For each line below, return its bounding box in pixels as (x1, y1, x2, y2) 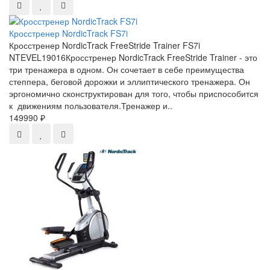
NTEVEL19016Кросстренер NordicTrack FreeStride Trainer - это (9, 51, 257, 64)
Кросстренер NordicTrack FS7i (9, 27, 128, 40)
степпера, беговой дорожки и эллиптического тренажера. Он (9, 75, 250, 88)
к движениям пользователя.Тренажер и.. (9, 99, 172, 112)
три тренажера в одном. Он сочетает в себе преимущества (9, 63, 244, 76)
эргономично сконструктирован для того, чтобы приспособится (9, 87, 259, 100)
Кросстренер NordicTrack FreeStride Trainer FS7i (9, 39, 200, 52)
